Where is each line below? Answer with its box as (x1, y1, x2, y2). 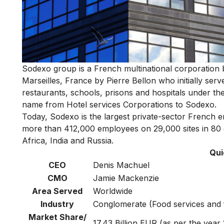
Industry (40, 199, 74, 209)
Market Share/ (28, 212, 86, 222)
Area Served (32, 186, 82, 196)
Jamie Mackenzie (93, 173, 159, 183)
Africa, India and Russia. (22, 135, 113, 146)
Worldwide (93, 186, 132, 196)
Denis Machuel (93, 160, 149, 170)
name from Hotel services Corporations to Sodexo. (22, 99, 219, 110)
